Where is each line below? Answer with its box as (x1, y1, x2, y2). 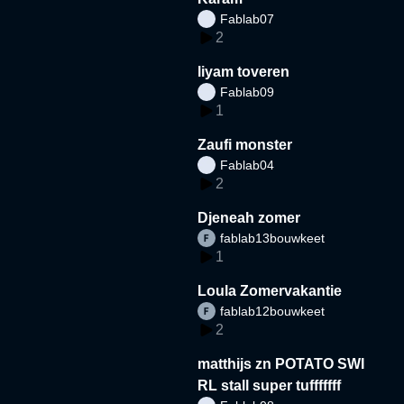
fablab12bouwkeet (220, 303, 326, 318)
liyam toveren (197, 63, 290, 79)
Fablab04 (220, 157, 275, 172)
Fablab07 (220, 11, 275, 26)
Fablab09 (220, 84, 275, 99)
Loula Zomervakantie (197, 282, 343, 298)
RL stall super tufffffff (197, 377, 342, 393)
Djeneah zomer (197, 209, 301, 225)
